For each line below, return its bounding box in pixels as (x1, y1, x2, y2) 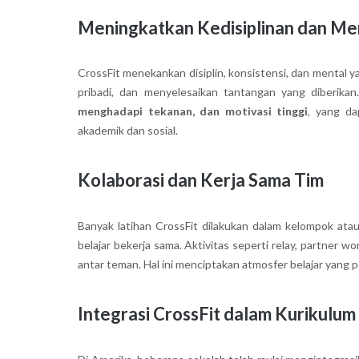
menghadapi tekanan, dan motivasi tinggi (77, 104, 309, 119)
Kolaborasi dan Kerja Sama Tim (77, 169, 324, 192)
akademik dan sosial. (77, 123, 178, 138)
